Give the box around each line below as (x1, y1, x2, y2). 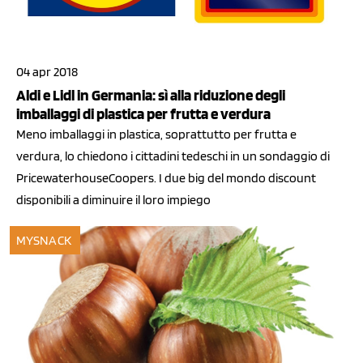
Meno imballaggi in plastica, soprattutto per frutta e (16, 126, 297, 143)
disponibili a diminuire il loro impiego (16, 192, 211, 208)
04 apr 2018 (16, 64, 78, 80)
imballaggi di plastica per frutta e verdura (16, 105, 271, 124)
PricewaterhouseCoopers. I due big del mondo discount (16, 170, 316, 186)
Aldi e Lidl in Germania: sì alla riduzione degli (16, 86, 285, 105)
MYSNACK (16, 233, 71, 249)
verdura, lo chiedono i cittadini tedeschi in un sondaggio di (16, 148, 330, 164)
